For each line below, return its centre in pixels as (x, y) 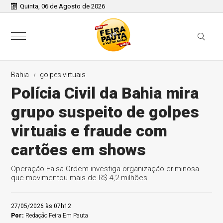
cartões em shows (79, 150)
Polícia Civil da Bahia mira (105, 93)
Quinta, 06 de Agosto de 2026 (63, 6)
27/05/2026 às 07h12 (41, 206)
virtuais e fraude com (89, 131)
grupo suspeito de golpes (105, 112)
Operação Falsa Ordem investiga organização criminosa (105, 169)
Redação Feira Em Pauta (57, 216)
